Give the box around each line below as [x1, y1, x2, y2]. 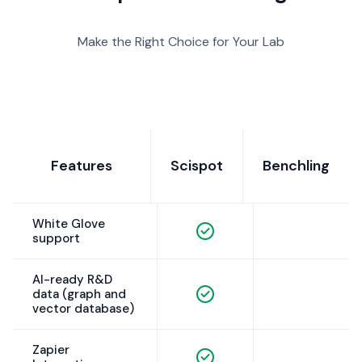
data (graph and [32, 286, 126, 303]
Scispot [170, 156, 223, 176]
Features [51, 156, 112, 176]
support [32, 230, 80, 247]
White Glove [32, 216, 105, 233]
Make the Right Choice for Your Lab [78, 33, 284, 51]
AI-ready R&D [32, 271, 112, 288]
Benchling [263, 156, 330, 176]
